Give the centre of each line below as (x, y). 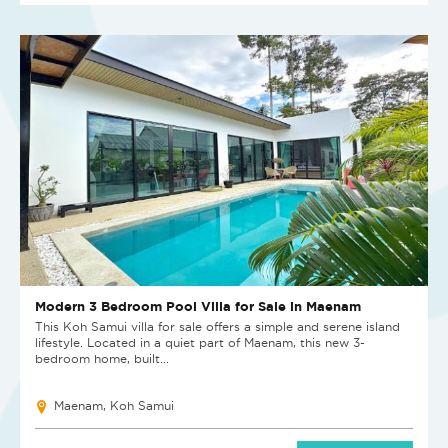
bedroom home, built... (102, 359)
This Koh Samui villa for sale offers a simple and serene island (217, 327)
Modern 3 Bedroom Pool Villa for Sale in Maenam (198, 306)
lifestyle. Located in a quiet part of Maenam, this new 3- (200, 343)
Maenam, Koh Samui (114, 406)
